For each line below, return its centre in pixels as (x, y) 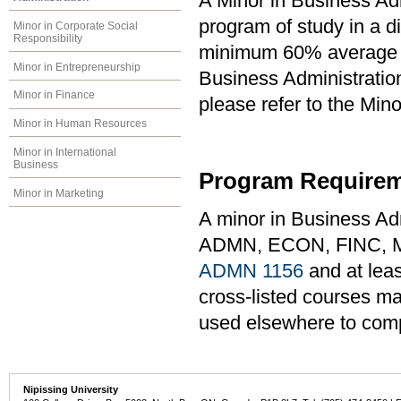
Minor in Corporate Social (76, 26)
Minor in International (65, 152)
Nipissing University (71, 389)
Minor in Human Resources (80, 124)
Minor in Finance (54, 95)
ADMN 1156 (251, 271)
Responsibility (48, 38)
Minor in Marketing (59, 193)
